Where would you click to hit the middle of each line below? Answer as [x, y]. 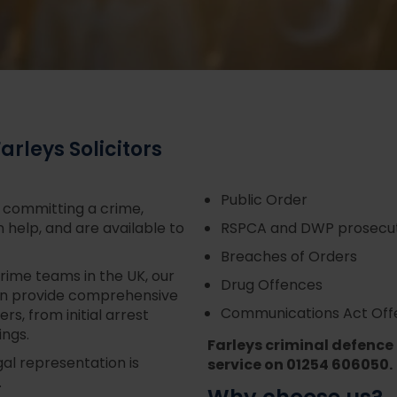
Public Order [264, 201]
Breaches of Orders [289, 257]
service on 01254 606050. [300, 366]
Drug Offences [272, 286]
